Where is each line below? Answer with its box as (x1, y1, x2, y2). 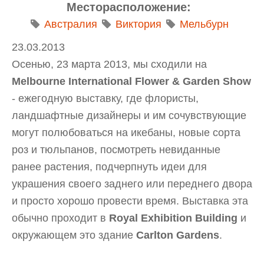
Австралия (44, 18, 97, 31)
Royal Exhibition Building (109, 212, 237, 225)
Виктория (115, 18, 161, 31)
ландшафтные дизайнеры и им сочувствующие (12, 110, 246, 122)
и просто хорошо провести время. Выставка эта (12, 195, 248, 207)
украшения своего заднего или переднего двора (12, 178, 252, 190)
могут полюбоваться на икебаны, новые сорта (12, 127, 240, 139)
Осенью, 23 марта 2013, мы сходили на (12, 58, 207, 71)
